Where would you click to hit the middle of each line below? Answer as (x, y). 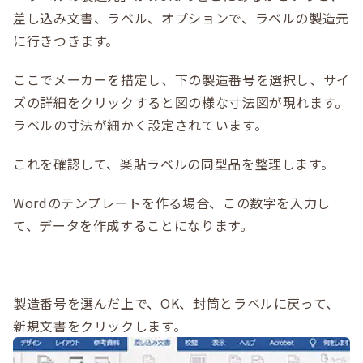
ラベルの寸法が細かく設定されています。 (141, 125)
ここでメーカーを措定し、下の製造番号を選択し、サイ (182, 79)
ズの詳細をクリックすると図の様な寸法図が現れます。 (181, 102)
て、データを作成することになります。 (133, 225)
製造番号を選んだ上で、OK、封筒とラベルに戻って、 (176, 303)
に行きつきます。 (66, 41)
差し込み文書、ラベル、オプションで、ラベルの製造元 (181, 18)
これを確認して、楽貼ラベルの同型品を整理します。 (174, 164)
